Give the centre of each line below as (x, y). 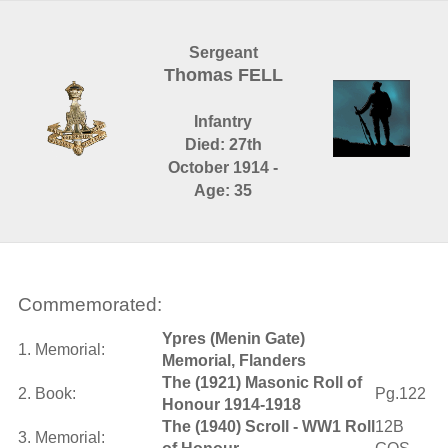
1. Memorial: (61, 349)
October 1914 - (223, 167)
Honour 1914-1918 (231, 404)
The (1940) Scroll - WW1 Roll (268, 426)
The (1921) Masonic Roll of (261, 382)
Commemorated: (89, 305)
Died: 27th (223, 144)
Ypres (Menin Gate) (233, 338)
